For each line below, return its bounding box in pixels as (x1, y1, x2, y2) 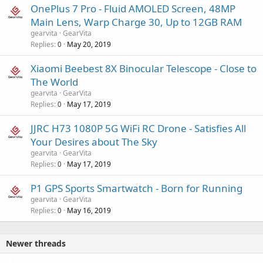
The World (31, 75, 78, 89)
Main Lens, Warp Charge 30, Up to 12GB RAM (31, 15, 242, 29)
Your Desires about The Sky (31, 134, 157, 149)
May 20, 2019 (67, 39, 111, 49)
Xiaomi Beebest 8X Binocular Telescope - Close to (31, 61, 257, 75)
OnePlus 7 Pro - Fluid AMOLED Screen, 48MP (31, 1, 235, 15)
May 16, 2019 (67, 205, 111, 215)
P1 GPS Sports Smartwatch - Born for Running (31, 181, 242, 195)
